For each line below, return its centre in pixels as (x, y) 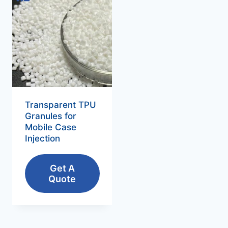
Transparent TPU (60, 105)
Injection (42, 139)
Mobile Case (50, 127)
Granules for (50, 116)
